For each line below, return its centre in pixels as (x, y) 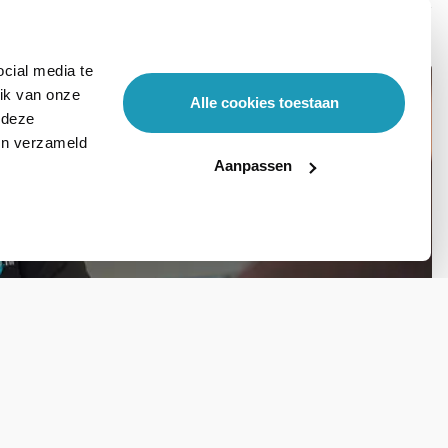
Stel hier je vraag (308, 237)
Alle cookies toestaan (264, 102)
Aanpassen (253, 166)
